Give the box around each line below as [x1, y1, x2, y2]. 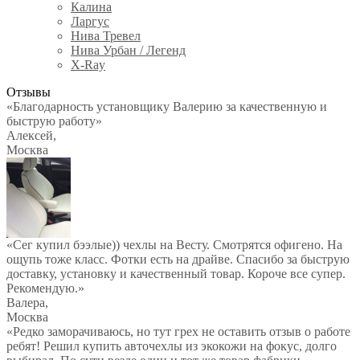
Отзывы [6, 85, 51, 99]
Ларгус [71, 14, 109, 28]
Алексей [6, 129, 53, 142]
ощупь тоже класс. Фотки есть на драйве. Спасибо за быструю [6, 252, 350, 266]
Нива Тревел [71, 29, 141, 43]
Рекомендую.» [6, 281, 84, 295]
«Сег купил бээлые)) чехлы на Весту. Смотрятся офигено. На [6, 238, 342, 252]
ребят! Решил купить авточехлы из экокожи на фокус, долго [6, 339, 337, 353]
